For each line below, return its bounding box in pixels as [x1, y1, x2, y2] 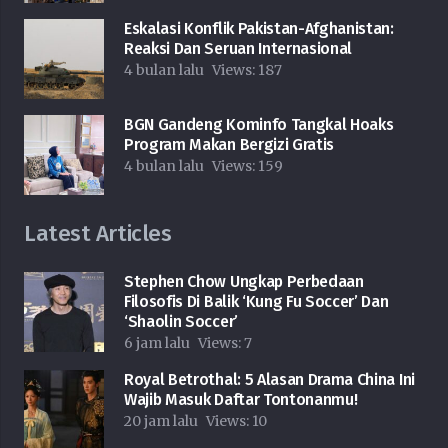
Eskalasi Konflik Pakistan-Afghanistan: [124, 19, 394, 39]
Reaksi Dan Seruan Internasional [124, 39, 353, 59]
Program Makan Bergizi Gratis [124, 135, 335, 155]
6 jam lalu [124, 334, 190, 353]
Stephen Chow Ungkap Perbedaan [124, 272, 364, 292]
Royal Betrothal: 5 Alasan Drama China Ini [124, 370, 415, 390]
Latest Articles [24, 220, 172, 248]
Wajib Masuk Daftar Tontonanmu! [124, 390, 358, 410]
